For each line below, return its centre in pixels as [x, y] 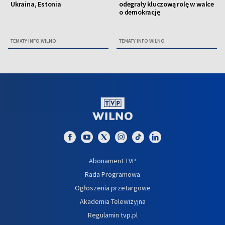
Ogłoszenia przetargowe [113, 188]
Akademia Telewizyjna [113, 201]
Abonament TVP [113, 160]
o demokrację [140, 12]
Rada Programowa [113, 174]
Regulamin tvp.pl [113, 215]
